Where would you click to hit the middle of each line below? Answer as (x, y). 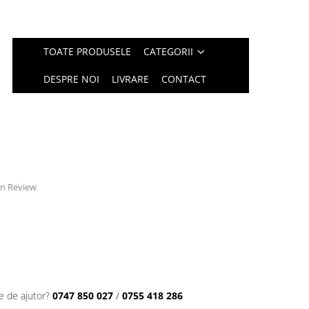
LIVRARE (131, 79)
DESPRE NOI (72, 79)
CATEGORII (169, 51)
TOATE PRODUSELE (88, 51)
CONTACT (184, 79)
